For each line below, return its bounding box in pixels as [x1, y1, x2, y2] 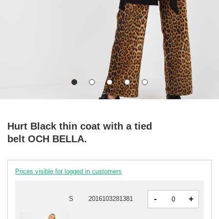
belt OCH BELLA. [7, 133, 87, 144]
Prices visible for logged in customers [15, 167, 122, 175]
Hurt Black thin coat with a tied [7, 120, 152, 131]
